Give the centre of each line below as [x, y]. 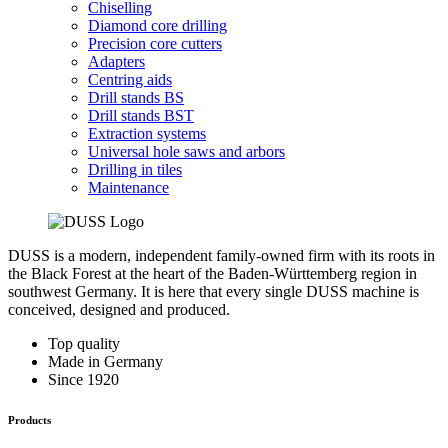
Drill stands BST [141, 116]
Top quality [84, 344]
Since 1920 [83, 380]
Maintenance [128, 188]
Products [29, 420]
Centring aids [130, 80]
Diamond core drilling [157, 26]
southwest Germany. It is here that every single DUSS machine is [213, 292]
